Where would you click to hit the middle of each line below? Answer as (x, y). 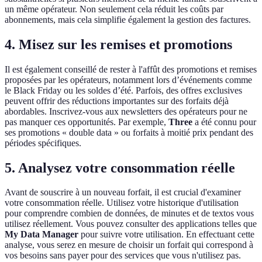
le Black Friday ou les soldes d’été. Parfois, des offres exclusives (123, 90)
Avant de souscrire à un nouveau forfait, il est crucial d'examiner (123, 192)
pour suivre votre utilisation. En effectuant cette (166, 235)
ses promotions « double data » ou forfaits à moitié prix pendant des (129, 132)
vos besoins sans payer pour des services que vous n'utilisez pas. (123, 256)
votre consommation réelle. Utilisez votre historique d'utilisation (122, 203)
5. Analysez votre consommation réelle (120, 168)
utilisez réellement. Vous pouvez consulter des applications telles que (131, 224)
